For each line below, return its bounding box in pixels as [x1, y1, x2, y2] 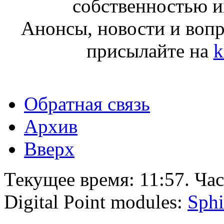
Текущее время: [4, 168, 139, 190]
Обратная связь [24, 92, 150, 114]
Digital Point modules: [4, 190, 187, 212]
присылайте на [86, 39, 213, 61]
